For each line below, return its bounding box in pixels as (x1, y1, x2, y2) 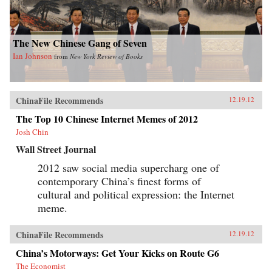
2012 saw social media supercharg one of (38, 160, 219, 175)
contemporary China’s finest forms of (38, 174, 201, 189)
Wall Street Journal (16, 142, 96, 157)
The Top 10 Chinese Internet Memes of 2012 (16, 112, 198, 126)
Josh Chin (16, 126, 49, 138)
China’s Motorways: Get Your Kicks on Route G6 (16, 246, 219, 260)
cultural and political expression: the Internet (38, 187, 234, 202)
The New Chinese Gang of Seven (13, 36, 147, 50)
